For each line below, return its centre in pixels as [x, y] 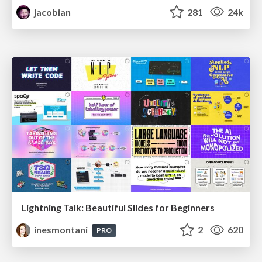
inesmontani [61, 229]
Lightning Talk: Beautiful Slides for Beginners [118, 207]
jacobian [52, 12]
